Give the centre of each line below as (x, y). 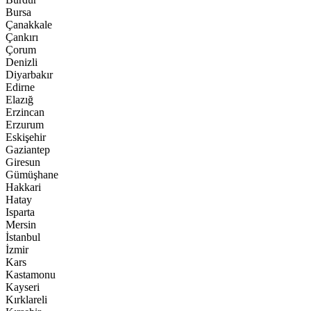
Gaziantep (28, 150)
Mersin (21, 225)
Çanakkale (29, 25)
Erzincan (25, 112)
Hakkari (23, 187)
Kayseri (23, 287)
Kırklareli (26, 300)
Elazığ (19, 100)
